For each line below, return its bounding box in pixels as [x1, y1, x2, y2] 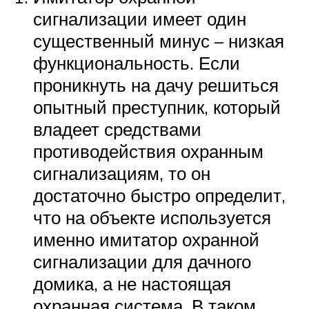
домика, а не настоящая [33, 272, 231, 295]
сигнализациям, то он [33, 161, 210, 184]
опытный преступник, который [33, 95, 281, 118]
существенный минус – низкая [33, 29, 284, 52]
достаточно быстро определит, [33, 183, 286, 206]
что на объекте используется [33, 206, 271, 228]
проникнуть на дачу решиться [33, 73, 279, 96]
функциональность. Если [33, 51, 240, 74]
